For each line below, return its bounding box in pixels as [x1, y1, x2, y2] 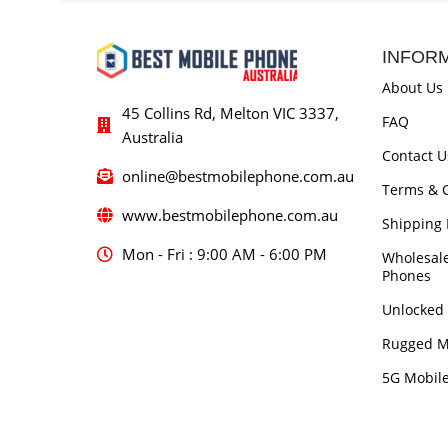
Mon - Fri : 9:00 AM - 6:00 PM [122, 243, 327, 264]
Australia [122, 126, 183, 147]
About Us [382, 77, 443, 97]
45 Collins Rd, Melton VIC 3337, [122, 102, 339, 123]
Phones [382, 265, 431, 285]
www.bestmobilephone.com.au [122, 204, 338, 225]
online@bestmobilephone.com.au [122, 165, 354, 186]
